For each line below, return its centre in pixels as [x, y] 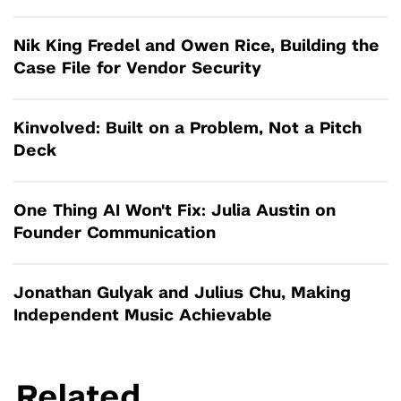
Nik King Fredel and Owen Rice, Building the [196, 47]
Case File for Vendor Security [137, 69]
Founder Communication [115, 234]
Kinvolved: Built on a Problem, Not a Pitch [188, 129]
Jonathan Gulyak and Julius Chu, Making [182, 294]
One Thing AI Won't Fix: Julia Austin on [175, 211]
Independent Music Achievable [143, 316]
